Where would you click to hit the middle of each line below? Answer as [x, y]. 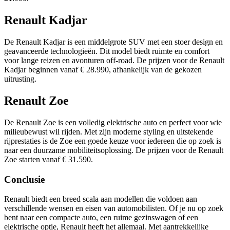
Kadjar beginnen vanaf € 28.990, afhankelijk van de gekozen [103, 70]
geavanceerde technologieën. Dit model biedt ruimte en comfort [107, 51]
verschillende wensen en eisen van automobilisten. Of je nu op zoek [114, 208]
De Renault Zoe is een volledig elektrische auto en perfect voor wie [113, 122]
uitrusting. [20, 79]
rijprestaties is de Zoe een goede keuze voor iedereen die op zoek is [113, 141]
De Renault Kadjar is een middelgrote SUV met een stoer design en [113, 42]
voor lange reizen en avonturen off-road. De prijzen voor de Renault [114, 61]
